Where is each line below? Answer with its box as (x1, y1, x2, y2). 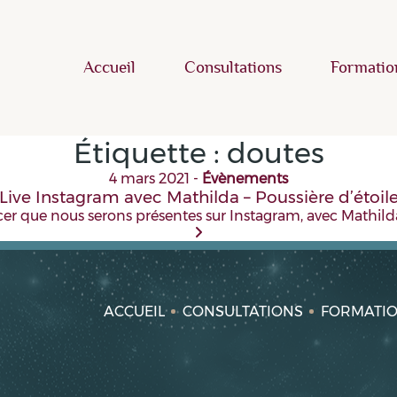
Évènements (202, 170, 288, 187)
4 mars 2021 (109, 170, 190, 187)
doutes (226, 136, 324, 170)
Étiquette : (73, 136, 227, 170)
